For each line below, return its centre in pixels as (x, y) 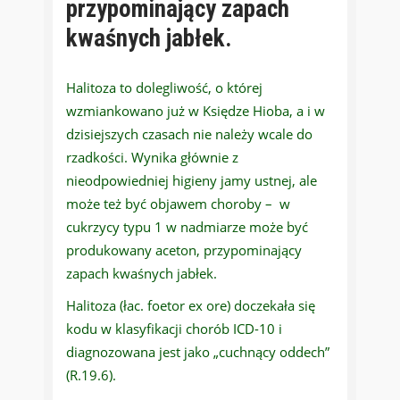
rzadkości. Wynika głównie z (152, 158)
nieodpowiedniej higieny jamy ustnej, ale (192, 181)
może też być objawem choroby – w (178, 204)
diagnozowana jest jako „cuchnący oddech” (198, 352)
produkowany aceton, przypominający (184, 250)
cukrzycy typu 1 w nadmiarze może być (187, 227)
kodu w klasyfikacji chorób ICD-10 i (174, 329)
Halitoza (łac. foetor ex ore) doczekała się (191, 306)
